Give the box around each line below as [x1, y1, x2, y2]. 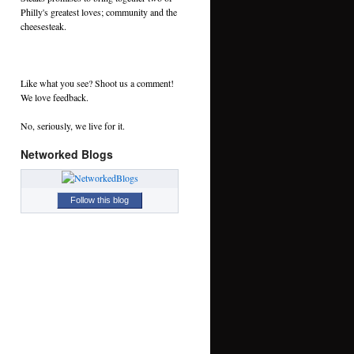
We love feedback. [21, 90, 88, 104]
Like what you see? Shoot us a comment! [21, 76, 174, 89]
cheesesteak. [21, 19, 66, 32]
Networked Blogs [21, 145, 113, 162]
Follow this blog [70, 194, 129, 205]
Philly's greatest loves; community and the [21, 5, 177, 18]
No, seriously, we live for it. [21, 119, 125, 132]
